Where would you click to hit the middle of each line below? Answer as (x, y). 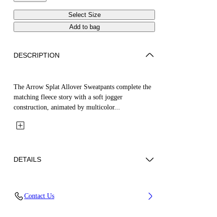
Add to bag (84, 27)
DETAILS (27, 159)
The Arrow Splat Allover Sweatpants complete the (82, 87)
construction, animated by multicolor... (67, 107)
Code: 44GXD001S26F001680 (63, 206)
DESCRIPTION (37, 55)
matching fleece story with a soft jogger (68, 97)
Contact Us (39, 196)
